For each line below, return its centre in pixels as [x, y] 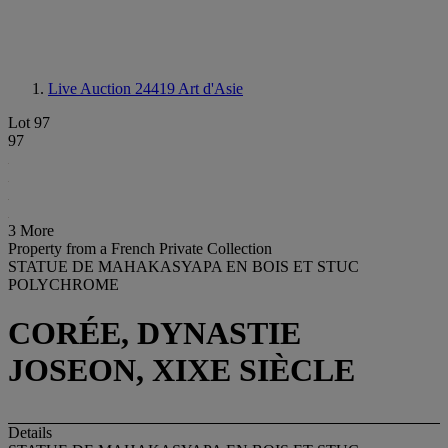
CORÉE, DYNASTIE [154, 333]
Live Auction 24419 [113, 88]
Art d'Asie [210, 88]
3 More [31, 230]
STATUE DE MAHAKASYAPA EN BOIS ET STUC [183, 266]
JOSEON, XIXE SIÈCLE [181, 370]
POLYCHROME [63, 284]
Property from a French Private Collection [140, 248]
